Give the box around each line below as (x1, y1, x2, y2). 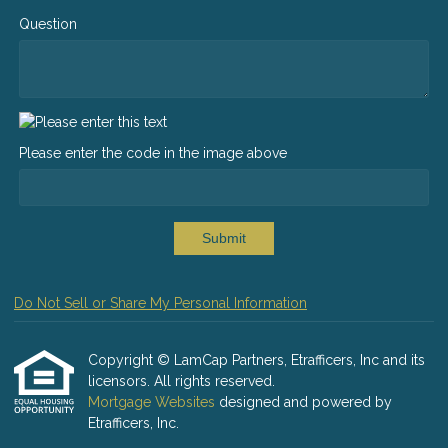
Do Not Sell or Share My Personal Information (14, 295, 307, 312)
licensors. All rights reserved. (88, 373, 275, 390)
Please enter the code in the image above (19, 144, 287, 161)
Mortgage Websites (88, 394, 219, 411)
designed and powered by (219, 394, 392, 411)
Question (19, 15, 77, 32)
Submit (202, 230, 246, 247)
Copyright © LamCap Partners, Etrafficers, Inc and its (88, 352, 425, 369)
